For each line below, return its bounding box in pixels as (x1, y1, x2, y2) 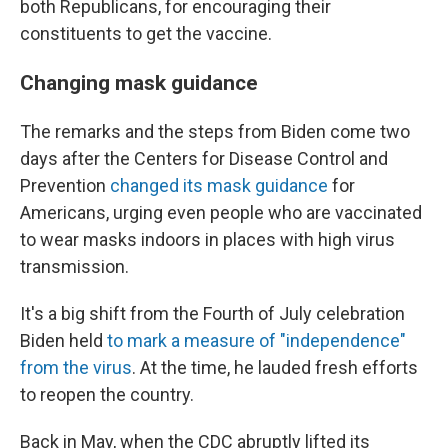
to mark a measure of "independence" (107, 330, 406, 352)
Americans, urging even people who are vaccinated (20, 202, 422, 224)
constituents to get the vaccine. (20, 23, 272, 45)
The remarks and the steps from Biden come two (20, 121, 410, 143)
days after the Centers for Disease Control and (20, 148, 388, 170)
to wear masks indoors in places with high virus (20, 229, 395, 251)
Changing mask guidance (20, 70, 258, 96)
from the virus (20, 357, 132, 379)
